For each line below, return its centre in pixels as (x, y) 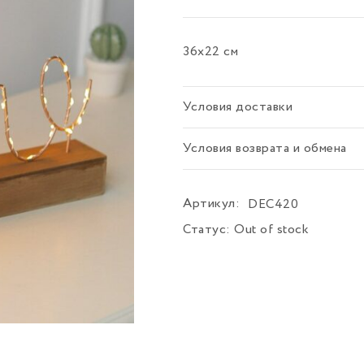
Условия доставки (238, 107)
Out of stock (272, 230)
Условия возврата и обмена (265, 149)
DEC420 (273, 205)
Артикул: (212, 204)
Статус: (207, 230)
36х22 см (211, 52)
